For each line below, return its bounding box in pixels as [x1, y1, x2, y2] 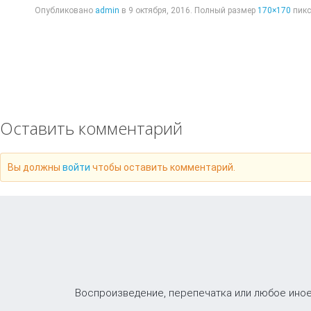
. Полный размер [190, 6, 258, 15]
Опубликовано [35, 6, 95, 15]
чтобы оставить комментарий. [90, 162, 235, 173]
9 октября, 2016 [128, 6, 190, 15]
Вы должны [8, 162, 62, 173]
